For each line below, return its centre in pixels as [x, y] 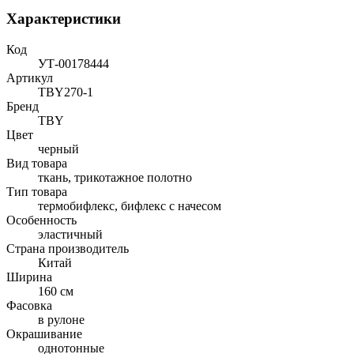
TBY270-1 [66, 92]
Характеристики [64, 19]
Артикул [30, 77]
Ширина [29, 277]
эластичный [70, 234]
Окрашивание [44, 333]
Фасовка [29, 305]
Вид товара [37, 163]
